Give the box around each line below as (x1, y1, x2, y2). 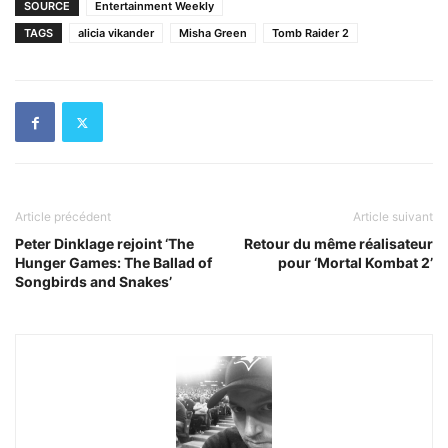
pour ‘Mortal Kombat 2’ (278, 254, 433, 272)
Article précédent (15, 209, 111, 225)
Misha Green (179, 26, 247, 41)
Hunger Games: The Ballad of (15, 254, 212, 272)
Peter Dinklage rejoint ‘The (15, 235, 194, 253)
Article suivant (353, 209, 433, 225)
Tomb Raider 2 (272, 26, 349, 41)
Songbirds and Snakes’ (15, 273, 172, 291)
